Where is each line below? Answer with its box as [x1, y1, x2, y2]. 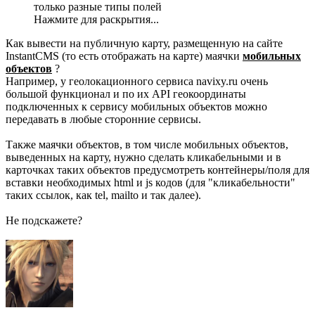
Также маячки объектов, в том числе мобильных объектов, [6, 139, 288, 151]
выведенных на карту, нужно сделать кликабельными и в [6, 151, 281, 164]
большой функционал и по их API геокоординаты [6, 88, 246, 101]
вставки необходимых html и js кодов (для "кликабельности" [6, 176, 295, 189]
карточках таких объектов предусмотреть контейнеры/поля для [6, 164, 309, 176]
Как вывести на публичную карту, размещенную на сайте [6, 37, 283, 50]
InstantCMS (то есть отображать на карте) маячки [6, 50, 243, 63]
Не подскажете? [6, 214, 82, 227]
